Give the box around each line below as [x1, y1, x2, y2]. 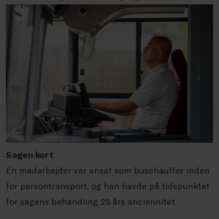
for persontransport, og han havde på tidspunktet [6, 180, 210, 191]
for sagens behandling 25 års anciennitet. [6, 196, 177, 207]
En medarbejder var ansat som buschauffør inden [6, 164, 210, 175]
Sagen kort [6, 149, 54, 160]
